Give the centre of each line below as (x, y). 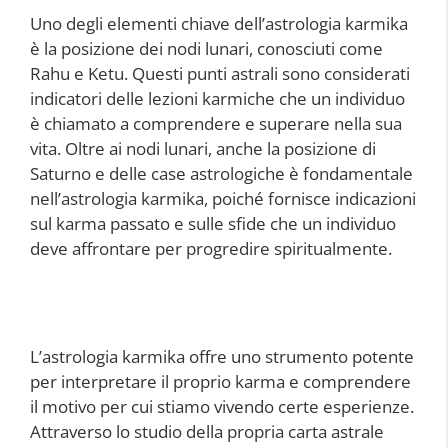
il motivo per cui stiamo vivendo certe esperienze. (222, 407)
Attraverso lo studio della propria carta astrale (207, 432)
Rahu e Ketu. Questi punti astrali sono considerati (220, 73)
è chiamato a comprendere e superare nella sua (216, 123)
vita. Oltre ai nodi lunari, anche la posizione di (203, 148)
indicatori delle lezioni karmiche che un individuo (217, 98)
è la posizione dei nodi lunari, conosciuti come (206, 48)
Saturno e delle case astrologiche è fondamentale (221, 173)
